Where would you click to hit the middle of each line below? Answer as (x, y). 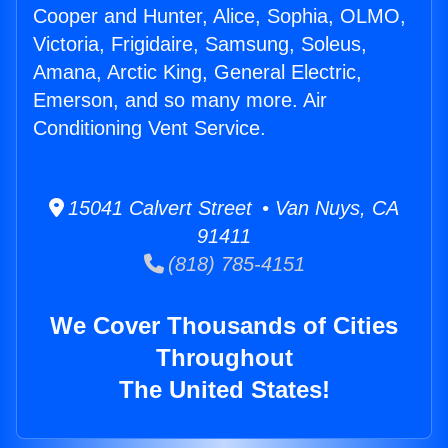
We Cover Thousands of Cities (224, 326)
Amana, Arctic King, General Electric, (197, 72)
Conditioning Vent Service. (149, 128)
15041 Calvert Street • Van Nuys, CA (231, 208)
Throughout (224, 358)
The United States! (224, 390)
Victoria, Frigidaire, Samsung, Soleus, (200, 44)
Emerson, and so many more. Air (180, 100)
